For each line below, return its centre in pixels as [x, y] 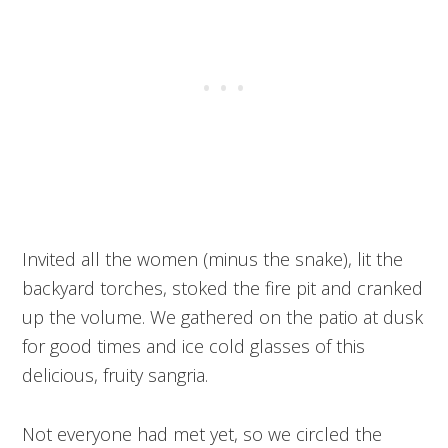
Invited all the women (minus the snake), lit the [213, 259]
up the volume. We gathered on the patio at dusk [223, 317]
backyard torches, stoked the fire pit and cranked [223, 288]
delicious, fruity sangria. [115, 375]
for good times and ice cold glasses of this [194, 346]
